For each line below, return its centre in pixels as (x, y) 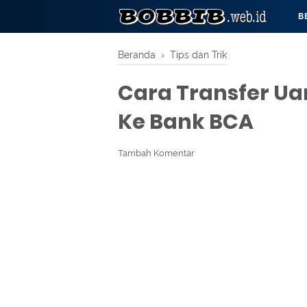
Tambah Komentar (156, 153)
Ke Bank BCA (186, 122)
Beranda (137, 54)
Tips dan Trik (198, 54)
